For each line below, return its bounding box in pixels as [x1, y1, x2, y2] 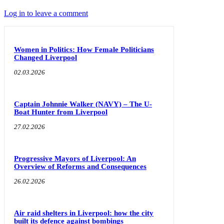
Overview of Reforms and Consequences [14, 162, 146, 170]
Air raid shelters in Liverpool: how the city [14, 208, 153, 217]
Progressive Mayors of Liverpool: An [14, 154, 136, 162]
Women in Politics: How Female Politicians [14, 45, 154, 53]
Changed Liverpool [14, 53, 77, 61]
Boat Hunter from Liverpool [14, 107, 107, 116]
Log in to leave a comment [4, 8, 88, 17]
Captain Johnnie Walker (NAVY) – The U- [14, 99, 152, 108]
